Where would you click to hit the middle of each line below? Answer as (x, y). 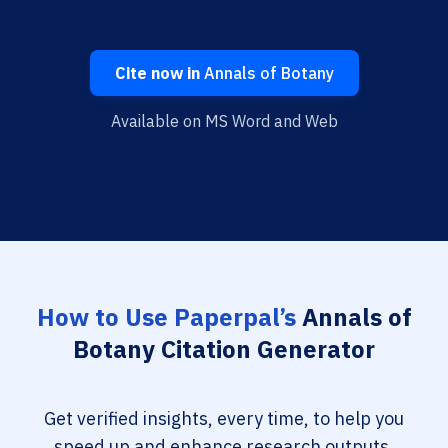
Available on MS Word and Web (224, 121)
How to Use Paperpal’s (166, 317)
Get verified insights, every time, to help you (224, 418)
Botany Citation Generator (224, 349)
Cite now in (157, 73)
